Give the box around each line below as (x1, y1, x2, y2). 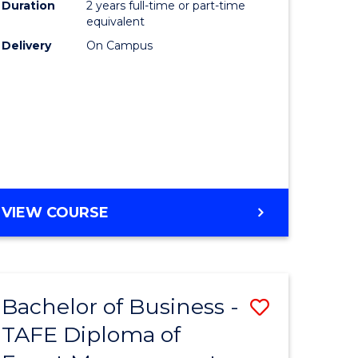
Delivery (2, 38, 52, 54)
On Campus (86, 38, 153, 54)
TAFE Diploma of (2, 321, 181, 348)
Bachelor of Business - (2, 293, 240, 320)
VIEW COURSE (2, 204, 109, 222)
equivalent (86, 14, 145, 30)
